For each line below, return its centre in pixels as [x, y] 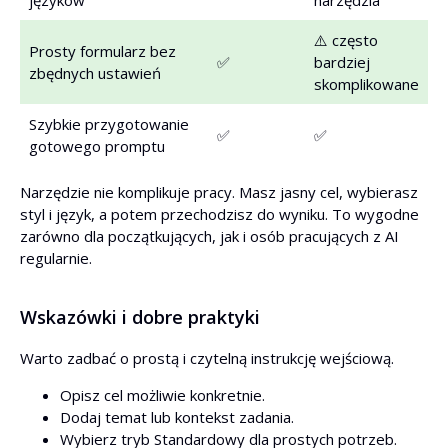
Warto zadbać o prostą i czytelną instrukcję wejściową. [207, 358]
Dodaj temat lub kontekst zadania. [177, 417]
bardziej [342, 62]
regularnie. [56, 258]
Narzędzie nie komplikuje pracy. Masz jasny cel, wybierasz [219, 192]
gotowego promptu [97, 146]
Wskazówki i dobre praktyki [140, 317]
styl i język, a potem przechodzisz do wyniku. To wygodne [219, 214]
